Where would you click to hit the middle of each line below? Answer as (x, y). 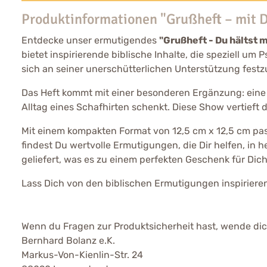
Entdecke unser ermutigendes (90, 40)
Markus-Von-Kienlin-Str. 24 (82, 254)
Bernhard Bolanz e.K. (68, 240)
